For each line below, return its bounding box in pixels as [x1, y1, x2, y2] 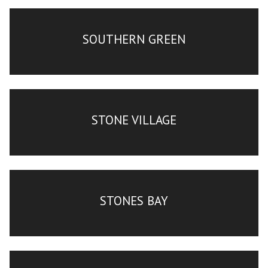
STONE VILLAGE [92, 111, 176, 128]
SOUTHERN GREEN [83, 31, 185, 47]
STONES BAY [100, 192, 168, 209]
